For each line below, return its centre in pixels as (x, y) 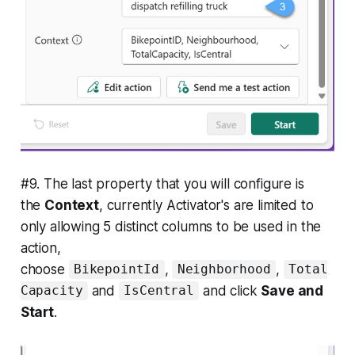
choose (44, 269)
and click (230, 290)
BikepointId (116, 269)
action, (40, 248)
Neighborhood (224, 269)
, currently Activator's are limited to (206, 205)
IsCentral (159, 291)
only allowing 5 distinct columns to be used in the (171, 226)
